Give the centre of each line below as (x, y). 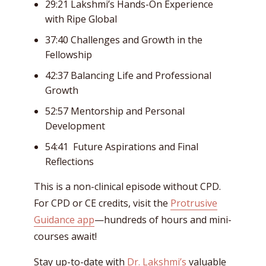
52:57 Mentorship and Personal (115, 111)
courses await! (65, 236)
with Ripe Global (81, 19)
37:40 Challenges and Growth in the (124, 39)
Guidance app (64, 219)
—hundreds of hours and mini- (163, 219)
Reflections (69, 161)
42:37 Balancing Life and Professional (128, 75)
